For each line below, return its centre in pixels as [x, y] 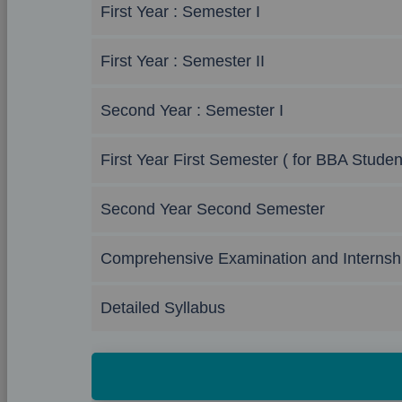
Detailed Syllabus [163, 308]
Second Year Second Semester [213, 209]
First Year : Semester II [183, 61]
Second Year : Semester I [192, 110]
